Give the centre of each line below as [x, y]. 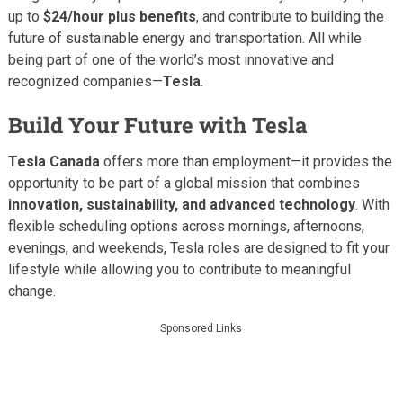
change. [31, 291]
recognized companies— [85, 81]
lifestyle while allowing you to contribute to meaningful [179, 269]
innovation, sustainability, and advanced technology [181, 204]
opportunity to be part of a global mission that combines [184, 183]
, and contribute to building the [290, 16]
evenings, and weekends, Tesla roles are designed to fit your [198, 247]
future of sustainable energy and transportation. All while [184, 38]
